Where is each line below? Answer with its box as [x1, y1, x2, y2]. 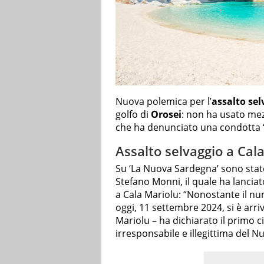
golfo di [115, 108, 151, 121]
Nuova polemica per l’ [115, 95, 212, 108]
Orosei [151, 108, 181, 121]
